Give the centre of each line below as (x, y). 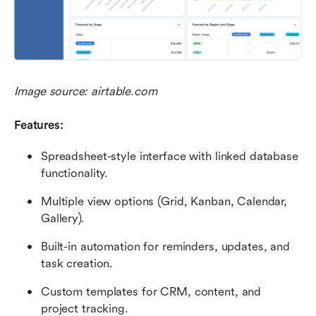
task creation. (77, 264)
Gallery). (63, 219)
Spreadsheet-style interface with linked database (170, 157)
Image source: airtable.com (86, 92)
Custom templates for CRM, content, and (151, 292)
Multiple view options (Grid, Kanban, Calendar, (164, 202)
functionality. (75, 174)
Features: (39, 126)
